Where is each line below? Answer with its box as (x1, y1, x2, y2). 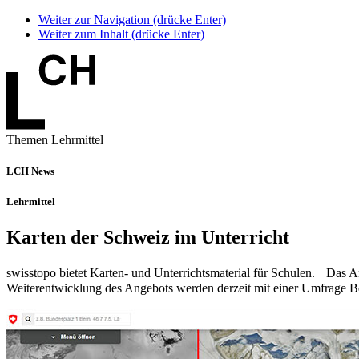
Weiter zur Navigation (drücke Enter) (38, 13, 226, 26)
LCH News (6, 165, 54, 178)
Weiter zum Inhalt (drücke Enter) (38, 27, 204, 41)
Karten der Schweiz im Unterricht (6, 226, 289, 248)
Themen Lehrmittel (6, 133, 103, 147)
